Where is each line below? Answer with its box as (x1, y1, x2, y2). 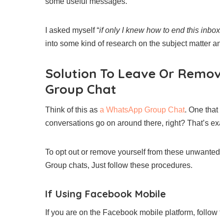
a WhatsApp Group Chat (100, 105, 185, 114)
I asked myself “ (45, 26, 99, 34)
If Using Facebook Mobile (45, 187, 166, 200)
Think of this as (45, 105, 100, 114)
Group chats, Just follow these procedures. (45, 161, 192, 169)
